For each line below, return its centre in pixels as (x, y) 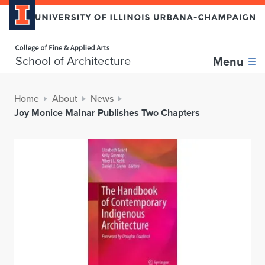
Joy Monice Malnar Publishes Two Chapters (107, 113)
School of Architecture (73, 61)
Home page (26, 40)
